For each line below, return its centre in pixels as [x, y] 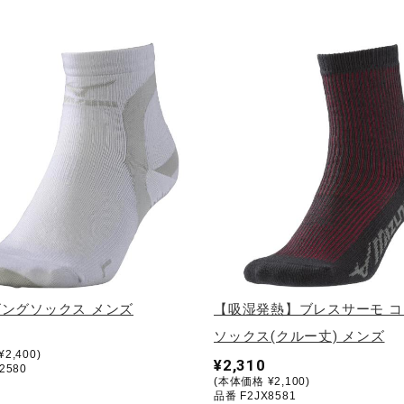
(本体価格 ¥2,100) [262, 381]
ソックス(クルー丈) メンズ [299, 336]
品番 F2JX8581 [255, 395]
